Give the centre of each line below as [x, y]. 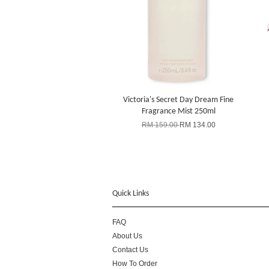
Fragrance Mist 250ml [178, 111]
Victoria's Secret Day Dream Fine [178, 100]
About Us [127, 236]
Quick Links [131, 193]
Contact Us [130, 249]
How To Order [135, 263]
